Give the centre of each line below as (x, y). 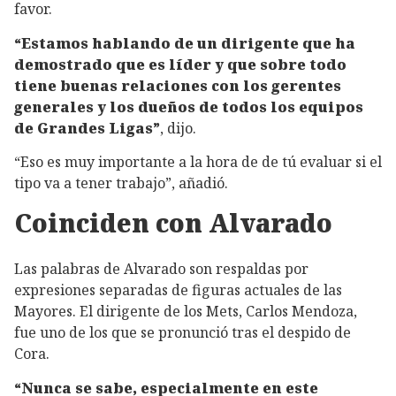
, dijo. (178, 128)
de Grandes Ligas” (87, 128)
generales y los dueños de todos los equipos (189, 107)
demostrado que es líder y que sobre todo (180, 64)
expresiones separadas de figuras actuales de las (178, 290)
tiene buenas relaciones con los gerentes (178, 85)
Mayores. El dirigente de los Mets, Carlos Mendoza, (186, 312)
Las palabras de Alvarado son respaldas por (161, 269)
